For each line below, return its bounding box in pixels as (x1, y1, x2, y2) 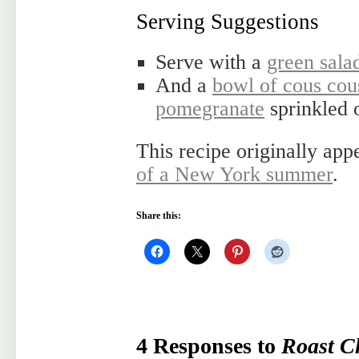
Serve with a (155, 50, 267, 74)
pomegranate (155, 97, 264, 120)
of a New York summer (136, 163, 333, 186)
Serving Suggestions (136, 10, 319, 34)
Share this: (136, 210, 181, 221)
